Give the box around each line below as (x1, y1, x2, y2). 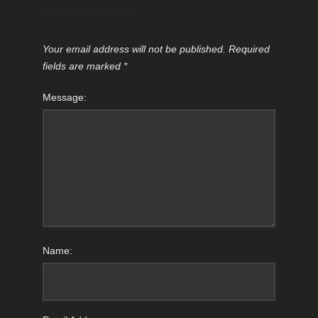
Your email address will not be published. (43, 43, 226, 55)
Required (229, 43, 270, 55)
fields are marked (43, 60, 124, 72)
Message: (43, 91, 87, 103)
